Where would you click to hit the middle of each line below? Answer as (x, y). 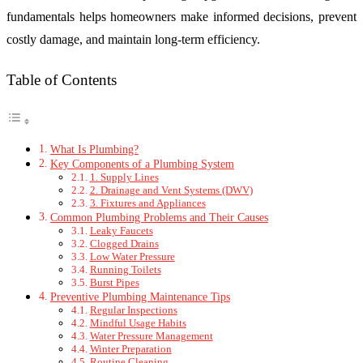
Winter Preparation (130, 349)
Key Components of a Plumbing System (142, 164)
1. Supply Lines (124, 177)
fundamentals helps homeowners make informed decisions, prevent (181, 16)
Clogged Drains (124, 244)
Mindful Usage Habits (138, 323)
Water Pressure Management (151, 336)
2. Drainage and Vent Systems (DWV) (171, 190)
